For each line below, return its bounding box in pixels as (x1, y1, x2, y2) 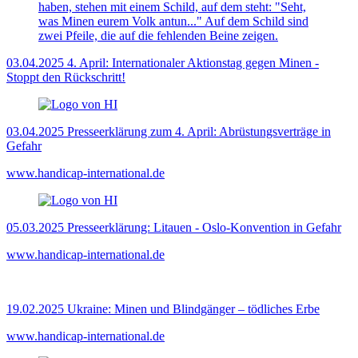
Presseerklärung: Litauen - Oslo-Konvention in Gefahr (67, 221, 341, 235)
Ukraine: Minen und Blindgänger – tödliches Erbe (67, 302, 320, 316)
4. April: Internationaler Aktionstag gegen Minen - (67, 56, 319, 70)
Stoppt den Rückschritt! (6, 70, 125, 85)
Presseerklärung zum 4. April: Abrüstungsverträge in (67, 125, 331, 139)
